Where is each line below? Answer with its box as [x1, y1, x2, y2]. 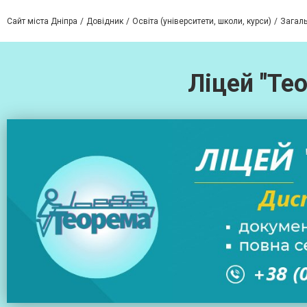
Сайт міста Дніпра [7, 16, 77, 26]
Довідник [86, 16, 123, 26]
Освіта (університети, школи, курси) [132, 16, 271, 26]
